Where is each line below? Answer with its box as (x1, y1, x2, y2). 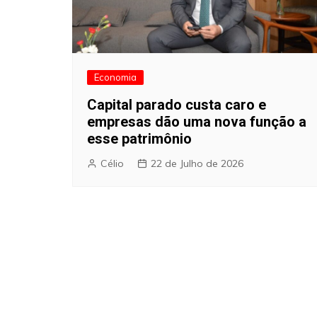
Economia (94, 71, 137, 83)
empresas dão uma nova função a (87, 113, 306, 131)
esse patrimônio (87, 130, 192, 148)
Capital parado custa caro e (87, 96, 266, 114)
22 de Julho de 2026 (151, 157, 243, 171)
